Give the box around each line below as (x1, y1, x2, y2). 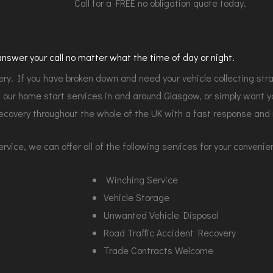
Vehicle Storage (104, 190, 169, 204)
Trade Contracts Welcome (104, 243, 213, 257)
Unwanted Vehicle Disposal (104, 208, 219, 221)
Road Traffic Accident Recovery (104, 225, 236, 239)
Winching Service (104, 172, 178, 186)
